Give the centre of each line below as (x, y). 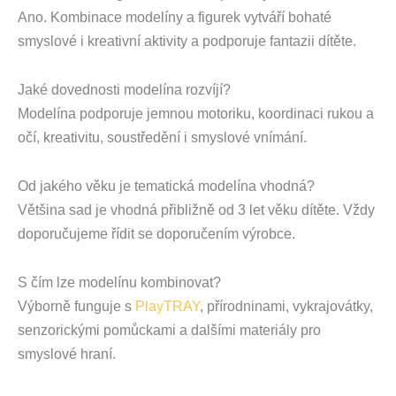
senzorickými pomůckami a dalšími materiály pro (169, 331)
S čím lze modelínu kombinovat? (119, 283)
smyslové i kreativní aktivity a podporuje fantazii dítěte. (187, 42)
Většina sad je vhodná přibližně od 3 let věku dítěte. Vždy (196, 210)
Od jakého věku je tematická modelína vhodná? (166, 187)
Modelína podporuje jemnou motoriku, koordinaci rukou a (196, 114)
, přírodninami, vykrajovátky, (286, 307)
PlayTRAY (168, 307)
